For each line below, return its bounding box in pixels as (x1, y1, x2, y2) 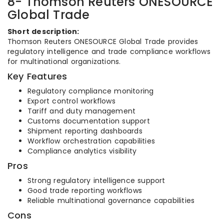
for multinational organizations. (7, 56, 121, 66)
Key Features (7, 70, 67, 82)
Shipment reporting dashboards (27, 126, 142, 136)
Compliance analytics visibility (27, 146, 137, 156)
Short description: (7, 26, 79, 36)
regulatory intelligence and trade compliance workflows (7, 46, 210, 56)
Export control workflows (27, 96, 115, 106)
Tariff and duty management (27, 106, 136, 116)
